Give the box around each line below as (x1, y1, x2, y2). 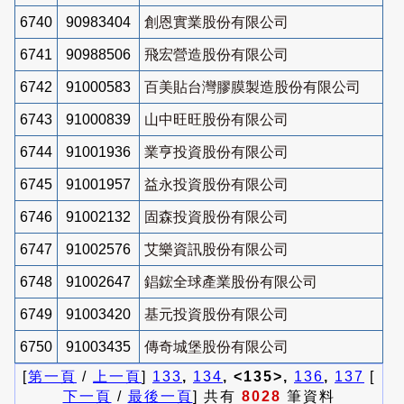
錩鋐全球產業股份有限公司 (144, 273, 317, 289)
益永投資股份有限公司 (144, 176, 289, 192)
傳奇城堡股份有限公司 (144, 338, 289, 354)
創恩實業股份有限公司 (144, 14, 289, 30)
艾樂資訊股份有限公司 (144, 241, 289, 257)
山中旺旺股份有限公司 (144, 111, 289, 127)
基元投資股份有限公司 (144, 306, 289, 322)
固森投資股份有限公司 (144, 208, 289, 225)
